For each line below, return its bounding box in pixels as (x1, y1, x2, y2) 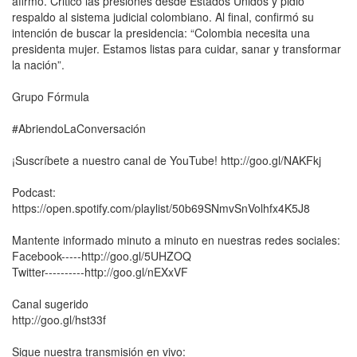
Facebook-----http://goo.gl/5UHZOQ (12, 248, 191, 265)
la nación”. (12, 57, 65, 73)
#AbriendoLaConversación (12, 120, 146, 137)
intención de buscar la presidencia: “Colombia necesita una (12, 25, 310, 41)
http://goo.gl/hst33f (12, 312, 106, 328)
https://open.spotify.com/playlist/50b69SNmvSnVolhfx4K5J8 (12, 200, 310, 217)
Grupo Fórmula (12, 88, 89, 105)
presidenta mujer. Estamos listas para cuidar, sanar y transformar (12, 41, 341, 57)
